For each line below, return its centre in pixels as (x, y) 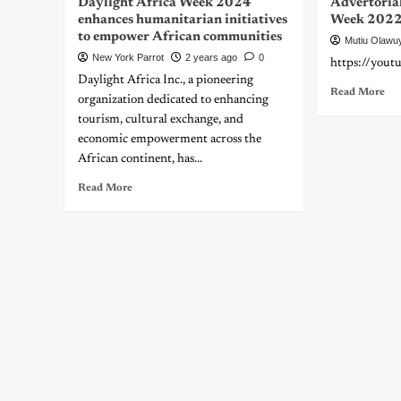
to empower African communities (180, 37)
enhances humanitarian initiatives (183, 20)
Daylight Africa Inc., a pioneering (166, 81)
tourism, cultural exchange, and (161, 120)
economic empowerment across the (170, 140)
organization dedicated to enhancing (173, 100)
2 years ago (211, 57)
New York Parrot (128, 57)
